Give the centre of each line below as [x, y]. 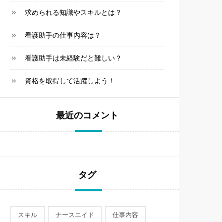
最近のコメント [87, 116]
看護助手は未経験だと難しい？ [73, 58]
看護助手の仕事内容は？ [63, 35]
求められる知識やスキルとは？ [73, 12]
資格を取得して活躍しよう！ [70, 81]
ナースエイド [75, 215]
